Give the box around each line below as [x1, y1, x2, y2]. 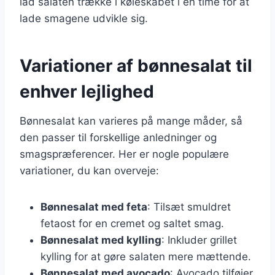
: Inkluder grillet [161, 233, 237, 246]
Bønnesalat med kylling [41, 233, 161, 246]
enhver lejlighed [20, 80, 154, 102]
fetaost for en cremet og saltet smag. [41, 217, 224, 230]
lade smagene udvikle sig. [20, 12, 148, 25]
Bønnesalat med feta [41, 200, 147, 213]
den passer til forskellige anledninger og [20, 131, 217, 144]
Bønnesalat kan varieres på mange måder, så [20, 114, 242, 127]
